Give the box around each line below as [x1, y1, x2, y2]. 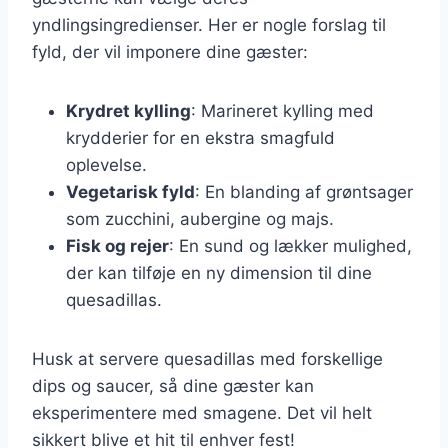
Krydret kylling [66, 100, 191, 121]
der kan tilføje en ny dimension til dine [66, 262, 372, 283]
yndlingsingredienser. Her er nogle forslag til [32, 14, 386, 35]
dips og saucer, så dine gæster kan [32, 375, 314, 396]
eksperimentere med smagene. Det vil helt [32, 402, 372, 423]
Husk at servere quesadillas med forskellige [32, 348, 383, 369]
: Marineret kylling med [191, 100, 374, 121]
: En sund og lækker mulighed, [169, 235, 412, 256]
